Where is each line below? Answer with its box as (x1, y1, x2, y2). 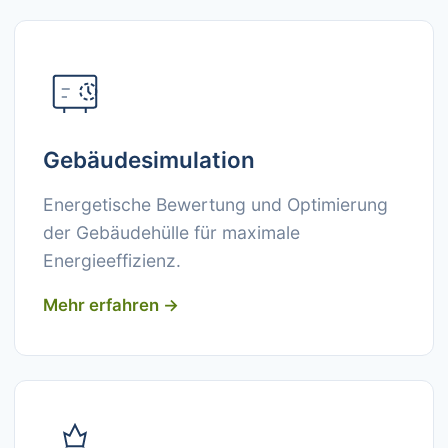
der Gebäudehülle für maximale (43, 222, 300, 243)
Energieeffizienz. (43, 250, 181, 271)
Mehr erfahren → (43, 295, 179, 315)
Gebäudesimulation (43, 146, 255, 173)
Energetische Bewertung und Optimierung (43, 194, 388, 215)
